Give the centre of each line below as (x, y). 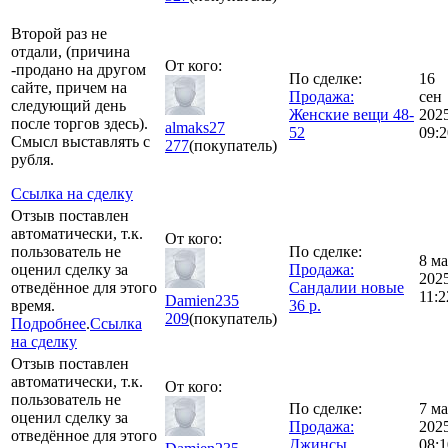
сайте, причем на (69, 87)
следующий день (68, 105)
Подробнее (48, 323)
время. (33, 305)
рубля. (32, 159)
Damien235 (202, 300)
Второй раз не (59, 33)
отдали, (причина (70, 51)
